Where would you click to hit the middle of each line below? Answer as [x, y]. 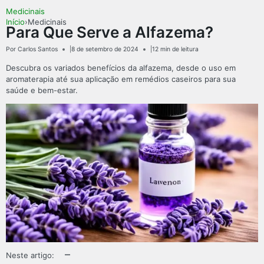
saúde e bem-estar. [42, 90]
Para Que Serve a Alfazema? [110, 32]
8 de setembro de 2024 [105, 49]
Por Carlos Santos [32, 49]
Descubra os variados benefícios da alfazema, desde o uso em [121, 67]
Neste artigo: [30, 255]
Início [15, 22]
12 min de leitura [175, 49]
